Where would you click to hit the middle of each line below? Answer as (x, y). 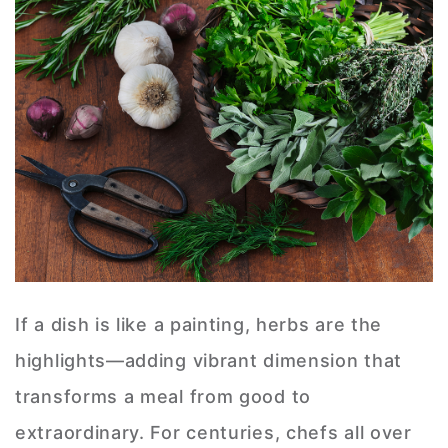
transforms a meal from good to (163, 397)
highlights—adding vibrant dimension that (209, 361)
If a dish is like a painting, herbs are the (199, 325)
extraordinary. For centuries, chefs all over (213, 433)
